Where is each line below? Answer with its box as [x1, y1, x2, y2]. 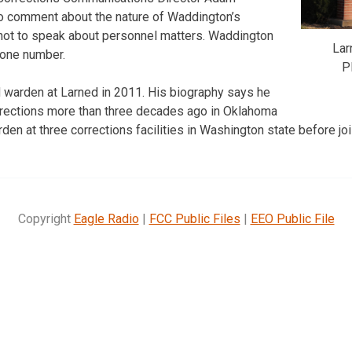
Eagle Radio [73, 211, 139, 226]
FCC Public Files [148, 211, 240, 226]
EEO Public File [250, 211, 335, 226]
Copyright [17, 211, 74, 226]
